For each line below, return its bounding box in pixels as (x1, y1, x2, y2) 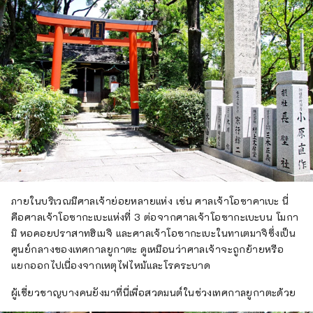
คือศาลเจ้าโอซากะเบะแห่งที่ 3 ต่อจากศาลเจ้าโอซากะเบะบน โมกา (11, 210, 299, 224)
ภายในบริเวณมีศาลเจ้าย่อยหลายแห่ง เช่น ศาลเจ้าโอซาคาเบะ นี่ (11, 194, 289, 208)
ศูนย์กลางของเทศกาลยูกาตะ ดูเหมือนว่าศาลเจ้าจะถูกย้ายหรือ (11, 242, 284, 256)
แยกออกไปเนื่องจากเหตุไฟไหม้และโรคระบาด (11, 258, 211, 272)
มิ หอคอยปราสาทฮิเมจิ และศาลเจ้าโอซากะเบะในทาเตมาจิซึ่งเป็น (11, 226, 296, 240)
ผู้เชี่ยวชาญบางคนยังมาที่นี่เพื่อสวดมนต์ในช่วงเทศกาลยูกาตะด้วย (11, 285, 296, 299)
